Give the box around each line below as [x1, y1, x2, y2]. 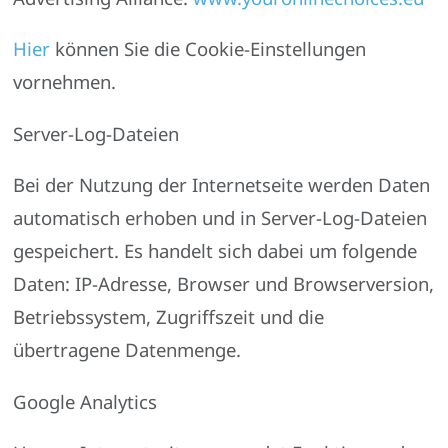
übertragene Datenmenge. [13, 337, 242, 363]
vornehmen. [13, 69, 117, 95]
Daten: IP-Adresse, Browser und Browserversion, [13, 271, 435, 297]
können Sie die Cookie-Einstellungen [50, 36, 367, 62]
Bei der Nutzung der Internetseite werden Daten [13, 172, 431, 198]
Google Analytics [13, 388, 158, 414]
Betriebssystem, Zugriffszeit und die [13, 304, 325, 330]
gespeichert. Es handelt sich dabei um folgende [13, 238, 418, 264]
